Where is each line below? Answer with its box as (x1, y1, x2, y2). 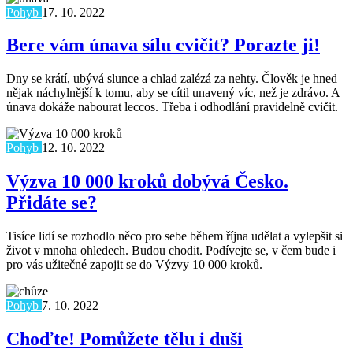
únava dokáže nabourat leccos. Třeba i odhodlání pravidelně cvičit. (6, 100, 338, 114)
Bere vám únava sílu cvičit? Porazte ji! (6, 35, 320, 56)
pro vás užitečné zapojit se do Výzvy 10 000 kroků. (6, 258, 262, 272)
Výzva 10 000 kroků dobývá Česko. (6, 171, 288, 192)
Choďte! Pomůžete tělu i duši (6, 329, 243, 350)
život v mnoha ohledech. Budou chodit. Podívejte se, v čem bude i (6, 243, 336, 258)
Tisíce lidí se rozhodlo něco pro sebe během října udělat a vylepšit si (6, 229, 343, 243)
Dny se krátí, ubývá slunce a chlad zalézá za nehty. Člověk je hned (6, 72, 337, 86)
